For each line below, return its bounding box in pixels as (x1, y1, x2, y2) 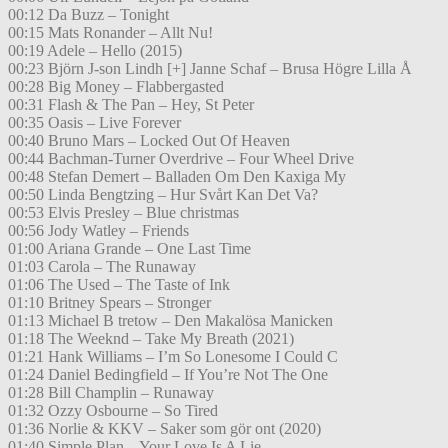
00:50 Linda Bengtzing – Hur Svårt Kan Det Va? (8, 186, 318, 204)
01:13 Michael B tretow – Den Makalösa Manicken (8, 312, 333, 330)
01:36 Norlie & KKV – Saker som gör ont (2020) (8, 420, 321, 438)
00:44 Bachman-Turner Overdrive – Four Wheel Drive (8, 150, 354, 168)
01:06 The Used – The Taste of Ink (8, 276, 230, 294)
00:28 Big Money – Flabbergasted (8, 78, 224, 96)
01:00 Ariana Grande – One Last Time (8, 240, 251, 258)
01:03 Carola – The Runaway (8, 258, 196, 276)
